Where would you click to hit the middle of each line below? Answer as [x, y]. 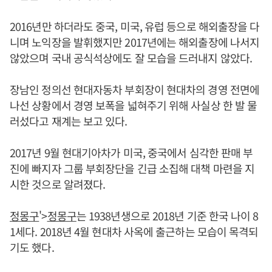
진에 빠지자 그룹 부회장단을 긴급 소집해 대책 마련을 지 [132, 168]
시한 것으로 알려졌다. [58, 184]
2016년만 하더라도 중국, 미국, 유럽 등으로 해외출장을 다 [135, 26]
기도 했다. [32, 247]
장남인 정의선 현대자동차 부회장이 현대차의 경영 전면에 [134, 89]
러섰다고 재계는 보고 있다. [69, 121]
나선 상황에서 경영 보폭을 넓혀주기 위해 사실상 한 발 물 [134, 105]
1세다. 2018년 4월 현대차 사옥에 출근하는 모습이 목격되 [134, 231]
